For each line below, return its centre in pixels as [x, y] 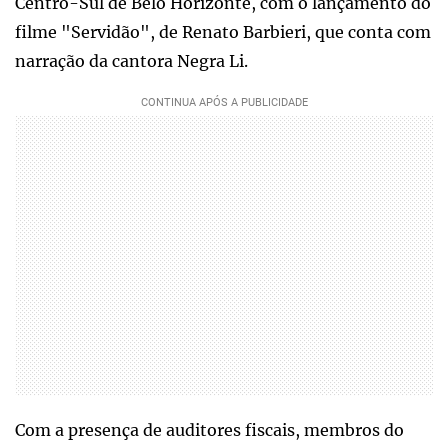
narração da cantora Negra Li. [131, 60]
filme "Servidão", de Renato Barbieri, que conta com [223, 31]
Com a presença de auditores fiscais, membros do [209, 429]
